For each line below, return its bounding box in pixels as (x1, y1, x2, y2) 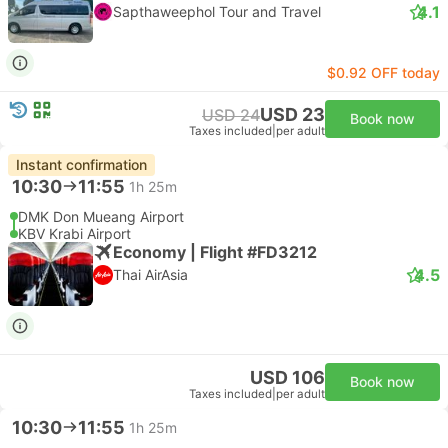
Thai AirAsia (113, 266, 188, 283)
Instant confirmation (16, 156, 147, 173)
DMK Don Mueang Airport (18, 208, 184, 225)
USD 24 (202, 105, 260, 125)
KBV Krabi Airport (18, 225, 131, 242)
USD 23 (260, 104, 325, 125)
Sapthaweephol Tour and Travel (113, 3, 321, 20)
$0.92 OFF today (327, 64, 440, 81)
